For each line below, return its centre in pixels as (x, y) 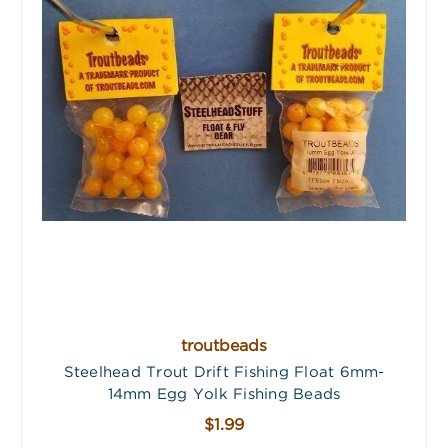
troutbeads (224, 347)
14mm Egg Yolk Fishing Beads (224, 395)
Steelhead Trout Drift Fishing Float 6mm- (224, 373)
